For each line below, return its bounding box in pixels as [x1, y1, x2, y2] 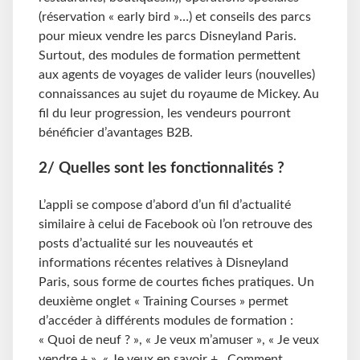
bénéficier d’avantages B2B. [39, 126, 193, 140]
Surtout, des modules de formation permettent [39, 49, 301, 63]
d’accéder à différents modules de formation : [39, 313, 293, 327]
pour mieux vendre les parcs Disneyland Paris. [39, 30, 297, 43]
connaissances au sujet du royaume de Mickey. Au [39, 88, 319, 101]
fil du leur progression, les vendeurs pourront [39, 107, 291, 121]
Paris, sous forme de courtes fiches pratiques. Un [39, 275, 314, 288]
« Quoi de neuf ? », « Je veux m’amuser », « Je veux [39, 333, 319, 346]
